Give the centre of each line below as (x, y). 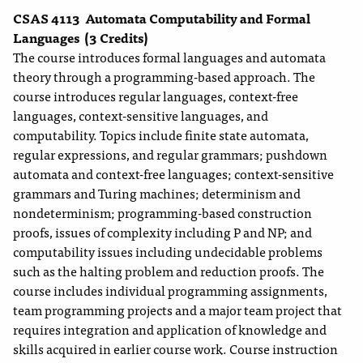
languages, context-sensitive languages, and (141, 115)
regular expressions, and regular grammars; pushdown (170, 154)
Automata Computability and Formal (198, 18)
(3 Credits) (116, 38)
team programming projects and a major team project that (177, 310)
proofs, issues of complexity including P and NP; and (162, 232)
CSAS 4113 (47, 18)
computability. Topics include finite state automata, (161, 135)
